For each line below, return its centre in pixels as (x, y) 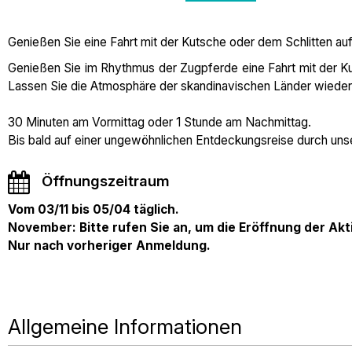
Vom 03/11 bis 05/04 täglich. (93, 209)
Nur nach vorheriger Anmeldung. (109, 246)
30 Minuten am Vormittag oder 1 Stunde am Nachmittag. (159, 122)
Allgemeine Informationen (125, 326)
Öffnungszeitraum (106, 181)
